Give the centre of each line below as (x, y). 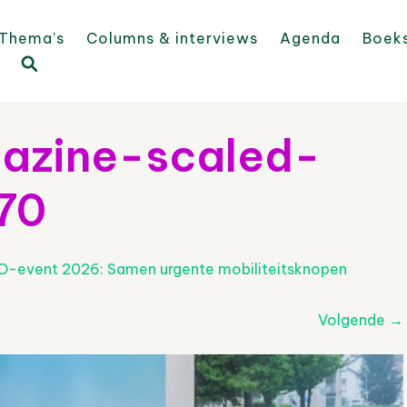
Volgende (353, 320)
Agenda (310, 38)
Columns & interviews (172, 38)
